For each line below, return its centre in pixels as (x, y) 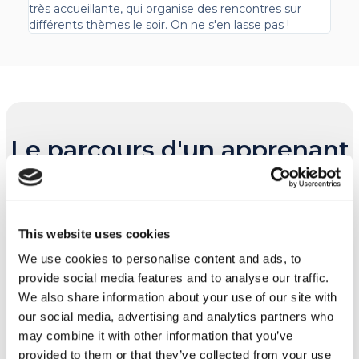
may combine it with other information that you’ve (156, 336)
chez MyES (179, 181)
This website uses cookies (95, 233)
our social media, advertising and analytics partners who (176, 317)
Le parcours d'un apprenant (179, 149)
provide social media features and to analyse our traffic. (174, 278)
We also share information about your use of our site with (178, 297)
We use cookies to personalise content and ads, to (160, 259)
